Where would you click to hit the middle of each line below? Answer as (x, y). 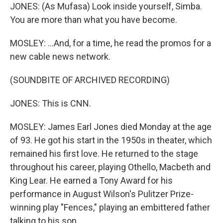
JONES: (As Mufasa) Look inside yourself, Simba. (106, 6)
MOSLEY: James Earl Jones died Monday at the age (111, 127)
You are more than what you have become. (94, 20)
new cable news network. (60, 56)
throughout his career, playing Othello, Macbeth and (110, 167)
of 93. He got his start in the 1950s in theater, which (111, 140)
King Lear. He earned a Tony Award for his (91, 180)
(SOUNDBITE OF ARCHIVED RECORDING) (90, 80)
